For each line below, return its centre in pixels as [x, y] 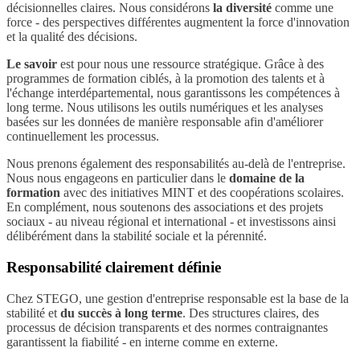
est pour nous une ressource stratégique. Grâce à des [192, 64]
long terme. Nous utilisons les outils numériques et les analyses [165, 108]
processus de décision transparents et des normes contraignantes [167, 327]
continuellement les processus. [83, 137]
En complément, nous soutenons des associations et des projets [165, 207]
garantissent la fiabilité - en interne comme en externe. [142, 342]
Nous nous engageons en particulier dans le [118, 178]
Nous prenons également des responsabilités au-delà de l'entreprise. [176, 164]
